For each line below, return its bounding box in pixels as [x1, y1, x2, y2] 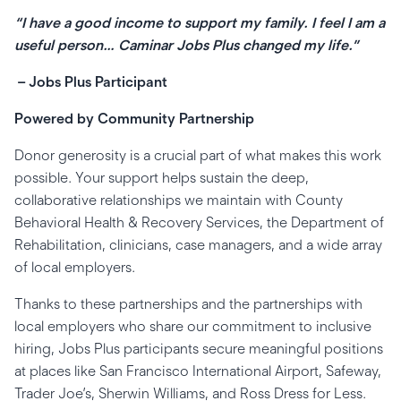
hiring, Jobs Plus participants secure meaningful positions [14, 340, 383, 357]
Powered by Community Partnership [14, 110, 254, 127]
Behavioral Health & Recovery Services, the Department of [14, 214, 384, 231]
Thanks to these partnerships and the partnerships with [14, 295, 363, 312]
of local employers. [14, 259, 135, 276]
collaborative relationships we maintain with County [14, 192, 343, 209]
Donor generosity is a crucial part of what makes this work [14, 147, 381, 164]
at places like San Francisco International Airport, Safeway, [14, 363, 381, 380]
